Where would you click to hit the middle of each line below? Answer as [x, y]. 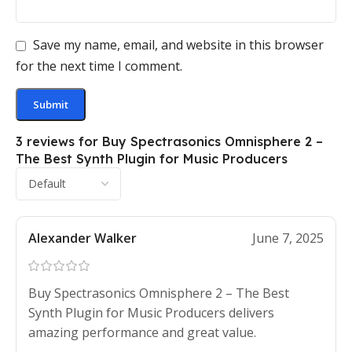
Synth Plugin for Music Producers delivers [151, 312]
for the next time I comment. [99, 66]
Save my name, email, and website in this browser [178, 45]
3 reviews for [59, 141]
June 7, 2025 [288, 238]
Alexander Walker [82, 238]
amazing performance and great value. [142, 332]
